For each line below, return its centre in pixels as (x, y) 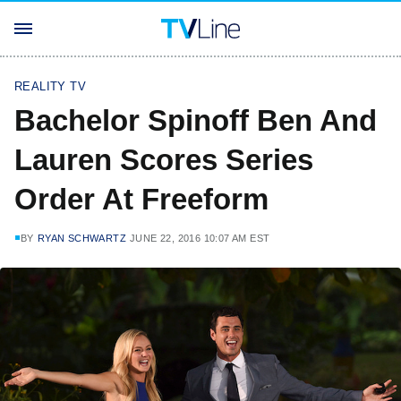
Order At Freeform (141, 199)
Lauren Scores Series (164, 160)
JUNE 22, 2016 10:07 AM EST (200, 238)
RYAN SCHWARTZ (82, 238)
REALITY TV (50, 86)
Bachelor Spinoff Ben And (196, 120)
